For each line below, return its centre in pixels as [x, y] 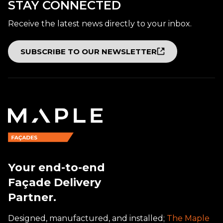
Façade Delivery [55, 182]
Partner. [32, 197]
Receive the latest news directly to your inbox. [100, 23]
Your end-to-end [56, 167]
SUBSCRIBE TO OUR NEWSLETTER [89, 51]
